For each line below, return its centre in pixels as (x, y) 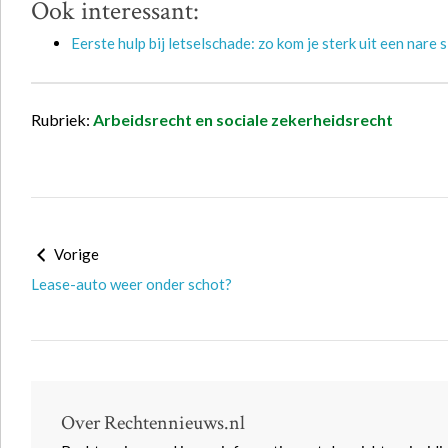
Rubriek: (62, 119)
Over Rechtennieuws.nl (153, 423)
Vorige (75, 254)
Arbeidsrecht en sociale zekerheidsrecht (243, 119)
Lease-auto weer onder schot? (131, 284)
